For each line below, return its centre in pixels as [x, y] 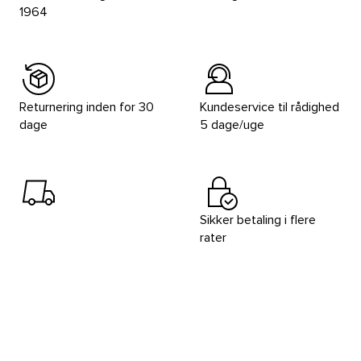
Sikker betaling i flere [258, 220]
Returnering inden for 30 [87, 107]
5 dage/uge [232, 125]
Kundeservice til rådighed [270, 107]
